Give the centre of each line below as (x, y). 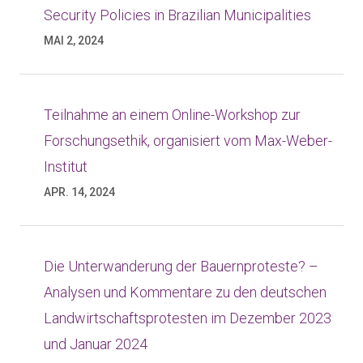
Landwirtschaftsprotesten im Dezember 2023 (188, 318)
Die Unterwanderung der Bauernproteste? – (181, 266)
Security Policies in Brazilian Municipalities (177, 15)
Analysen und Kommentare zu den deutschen (185, 292)
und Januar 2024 (96, 344)
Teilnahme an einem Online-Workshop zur (172, 115)
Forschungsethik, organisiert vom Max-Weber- (188, 141)
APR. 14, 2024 (79, 192)
